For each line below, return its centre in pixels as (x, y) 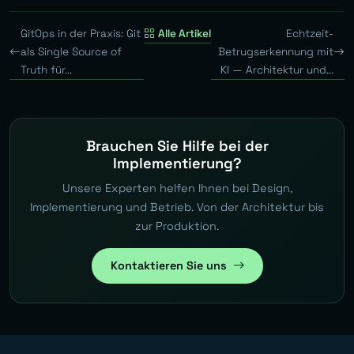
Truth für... (46, 70)
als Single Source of (71, 52)
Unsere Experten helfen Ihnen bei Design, (177, 188)
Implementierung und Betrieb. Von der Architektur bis (177, 207)
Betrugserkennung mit (276, 52)
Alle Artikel (184, 34)
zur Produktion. (177, 226)
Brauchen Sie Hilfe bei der (177, 146)
